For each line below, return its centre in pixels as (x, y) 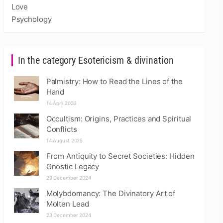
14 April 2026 (61, 103)
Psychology (31, 19)
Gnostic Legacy (73, 167)
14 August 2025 (64, 140)
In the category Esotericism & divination (96, 60)
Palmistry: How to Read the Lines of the (114, 81)
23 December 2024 (69, 215)
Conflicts (61, 129)
